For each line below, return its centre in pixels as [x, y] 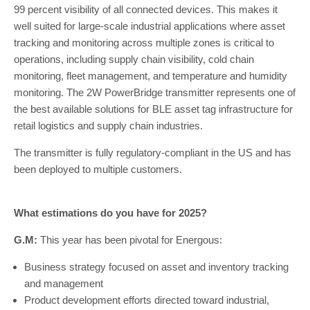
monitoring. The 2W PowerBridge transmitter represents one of [155, 92]
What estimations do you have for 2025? [112, 213]
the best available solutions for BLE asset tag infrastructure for [153, 109]
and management [64, 283]
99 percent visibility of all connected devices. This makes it [146, 9]
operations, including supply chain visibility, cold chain [134, 59]
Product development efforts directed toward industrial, [147, 300]
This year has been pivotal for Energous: [130, 240]
